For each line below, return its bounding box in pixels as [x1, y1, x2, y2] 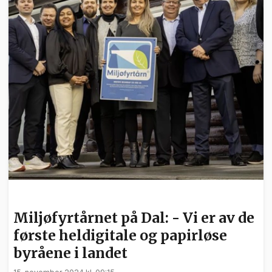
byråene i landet [13, 244, 127, 262]
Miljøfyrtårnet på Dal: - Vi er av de [13, 209, 254, 227]
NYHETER [18, 192, 53, 201]
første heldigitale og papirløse [13, 226, 227, 245]
